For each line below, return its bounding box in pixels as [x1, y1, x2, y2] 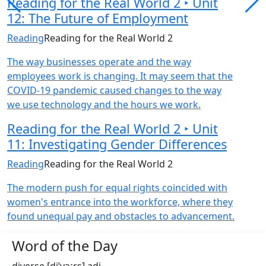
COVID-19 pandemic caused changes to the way [7, 84, 221, 97]
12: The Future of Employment [7, 9, 188, 27]
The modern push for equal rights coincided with [7, 181, 227, 194]
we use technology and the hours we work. [7, 98, 201, 111]
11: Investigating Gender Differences [7, 135, 227, 153]
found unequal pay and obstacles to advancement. [7, 210, 235, 223]
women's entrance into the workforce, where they [7, 195, 233, 208]
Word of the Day [12, 236, 118, 255]
